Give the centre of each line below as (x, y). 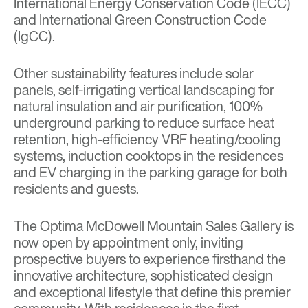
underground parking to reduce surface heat (144, 123)
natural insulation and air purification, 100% (138, 107)
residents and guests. (76, 189)
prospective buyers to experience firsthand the (150, 259)
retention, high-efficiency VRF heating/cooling (147, 140)
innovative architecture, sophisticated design (143, 276)
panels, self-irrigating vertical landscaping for (144, 90)
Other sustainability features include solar (134, 74)
